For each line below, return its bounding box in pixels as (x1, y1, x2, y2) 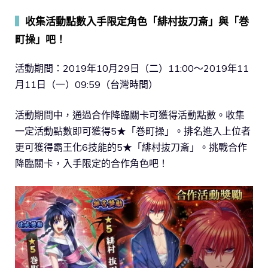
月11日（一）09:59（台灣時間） (15, 78, 158, 91)
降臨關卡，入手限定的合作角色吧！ (15, 157, 168, 170)
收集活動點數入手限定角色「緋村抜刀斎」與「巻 (25, 15, 249, 28)
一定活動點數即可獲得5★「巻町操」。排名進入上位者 (15, 125, 251, 138)
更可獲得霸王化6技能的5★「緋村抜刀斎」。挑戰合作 (15, 141, 247, 154)
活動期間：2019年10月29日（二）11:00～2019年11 (15, 62, 249, 75)
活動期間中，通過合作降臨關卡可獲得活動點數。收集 (15, 109, 245, 121)
